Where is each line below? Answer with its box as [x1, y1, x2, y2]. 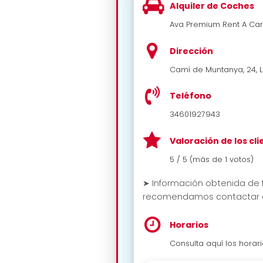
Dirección [170, 45, 213, 57]
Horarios [170, 218, 208, 231]
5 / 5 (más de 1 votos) [170, 154, 254, 166]
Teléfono [170, 90, 211, 102]
